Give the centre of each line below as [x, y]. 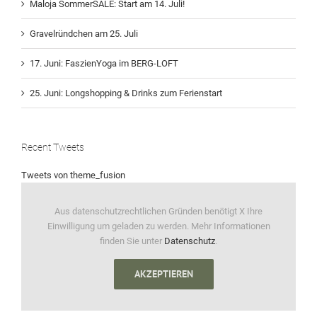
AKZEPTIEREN [164, 273]
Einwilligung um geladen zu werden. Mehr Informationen [158, 226]
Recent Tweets [53, 148]
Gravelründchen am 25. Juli [84, 34]
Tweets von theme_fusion [73, 175]
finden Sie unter [132, 241]
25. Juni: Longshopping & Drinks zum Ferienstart [126, 93]
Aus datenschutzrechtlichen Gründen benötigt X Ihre [158, 211]
